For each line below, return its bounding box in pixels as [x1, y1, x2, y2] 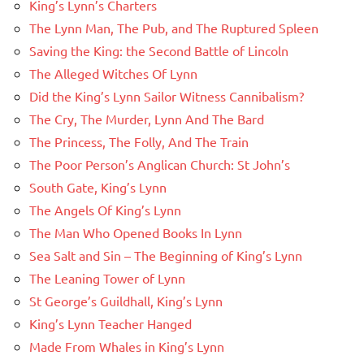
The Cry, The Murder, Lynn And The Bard [29, 110, 264, 128]
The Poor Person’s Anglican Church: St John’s [29, 156, 290, 173]
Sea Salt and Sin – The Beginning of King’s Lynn [29, 247, 302, 264]
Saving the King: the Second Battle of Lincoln [29, 42, 288, 59]
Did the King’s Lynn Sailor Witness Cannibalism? [29, 88, 304, 105]
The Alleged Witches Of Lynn [29, 65, 197, 82]
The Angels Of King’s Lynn [29, 201, 181, 219]
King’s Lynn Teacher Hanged [29, 315, 192, 332]
